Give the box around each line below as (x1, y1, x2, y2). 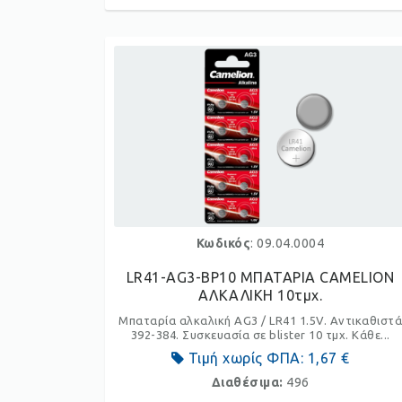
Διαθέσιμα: (211, 375, 287, 389)
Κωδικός (196, 236, 251, 250)
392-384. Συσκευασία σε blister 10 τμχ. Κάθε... (130, 328, 390, 341)
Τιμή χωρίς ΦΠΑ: (184, 350, 308, 366)
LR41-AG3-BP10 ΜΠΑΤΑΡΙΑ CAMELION (126, 269, 395, 285)
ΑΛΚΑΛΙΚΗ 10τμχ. (197, 287, 323, 303)
